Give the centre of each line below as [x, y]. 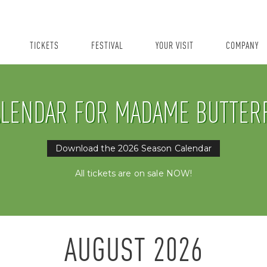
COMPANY [242, 46]
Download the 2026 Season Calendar [133, 148]
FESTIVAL [107, 46]
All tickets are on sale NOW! [133, 173]
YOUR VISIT [175, 46]
